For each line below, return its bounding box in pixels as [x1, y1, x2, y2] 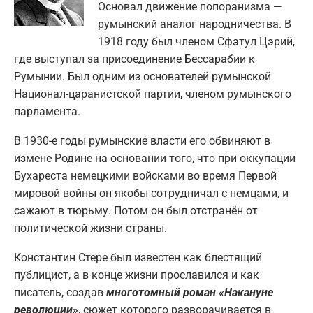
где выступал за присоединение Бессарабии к [14, 52, 255, 66]
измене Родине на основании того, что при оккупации [14, 152, 296, 166]
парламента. [14, 105, 80, 119]
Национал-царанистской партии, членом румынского [14, 87, 291, 101]
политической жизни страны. [14, 221, 167, 235]
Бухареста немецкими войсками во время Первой [14, 169, 277, 183]
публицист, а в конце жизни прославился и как [14, 268, 259, 282]
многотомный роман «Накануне [106, 286, 273, 300]
